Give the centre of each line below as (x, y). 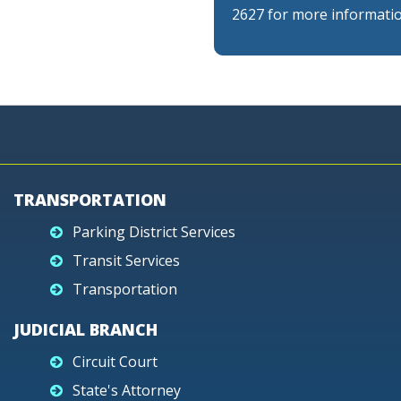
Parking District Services (154, 232)
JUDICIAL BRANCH (85, 329)
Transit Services (126, 260)
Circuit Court (115, 362)
